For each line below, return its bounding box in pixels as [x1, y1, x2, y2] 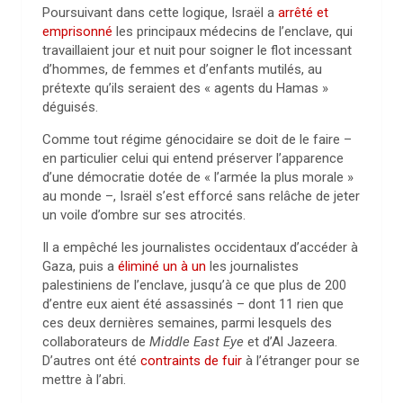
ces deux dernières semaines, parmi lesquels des [42, 315, 332, 331]
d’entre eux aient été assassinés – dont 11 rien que [42, 296, 344, 312]
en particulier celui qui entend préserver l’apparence [42, 150, 344, 166]
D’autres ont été [42, 353, 140, 369]
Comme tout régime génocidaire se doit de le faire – [42, 131, 352, 148]
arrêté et [278, 4, 328, 21]
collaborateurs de [42, 334, 149, 350]
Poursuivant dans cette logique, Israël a [42, 4, 278, 21]
